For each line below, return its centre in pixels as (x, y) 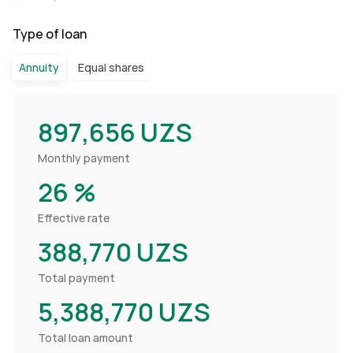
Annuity (39, 68)
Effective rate (74, 218)
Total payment (76, 278)
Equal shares (111, 68)
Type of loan (50, 34)
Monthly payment (84, 158)
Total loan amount (85, 338)
